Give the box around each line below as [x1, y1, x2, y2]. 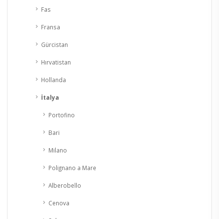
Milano [48, 146, 67, 154]
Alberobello [48, 181, 81, 189]
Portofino [48, 110, 75, 119]
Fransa [41, 22, 60, 31]
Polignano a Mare [48, 163, 96, 172]
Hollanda [41, 75, 66, 84]
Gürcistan [41, 40, 68, 48]
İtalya [41, 93, 59, 101]
